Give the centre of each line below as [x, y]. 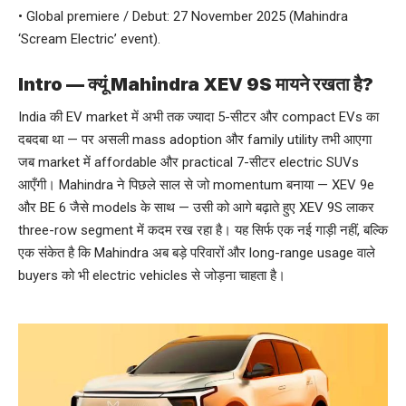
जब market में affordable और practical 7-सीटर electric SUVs [188, 163]
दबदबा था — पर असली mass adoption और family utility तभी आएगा [195, 140]
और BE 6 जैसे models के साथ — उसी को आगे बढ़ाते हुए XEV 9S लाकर [196, 208]
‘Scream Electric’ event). [89, 39]
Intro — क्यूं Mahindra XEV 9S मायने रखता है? [196, 85]
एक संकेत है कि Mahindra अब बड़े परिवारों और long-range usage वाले [197, 253]
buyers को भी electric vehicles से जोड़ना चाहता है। [152, 276]
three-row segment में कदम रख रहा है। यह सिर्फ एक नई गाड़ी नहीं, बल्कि [203, 231]
